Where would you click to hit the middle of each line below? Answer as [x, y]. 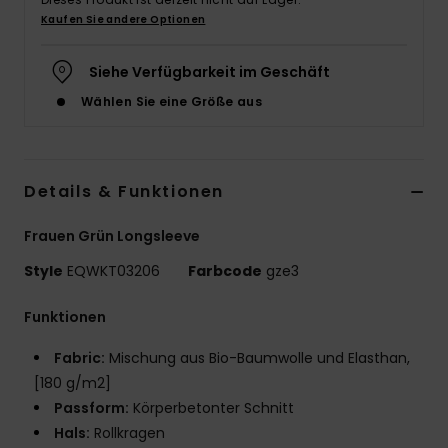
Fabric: [79, 358]
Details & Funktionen [124, 192]
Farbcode [225, 271]
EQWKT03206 [113, 271]
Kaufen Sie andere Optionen [123, 20]
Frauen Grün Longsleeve [112, 236]
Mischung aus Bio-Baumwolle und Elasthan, [257, 358]
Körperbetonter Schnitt [211, 408]
